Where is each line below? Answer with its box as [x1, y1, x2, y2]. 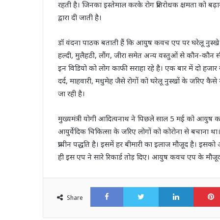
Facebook [123, 182, 157, 192]
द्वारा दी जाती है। [58, 12, 102, 23]
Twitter [158, 182, 185, 192]
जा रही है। [58, 88, 85, 99]
